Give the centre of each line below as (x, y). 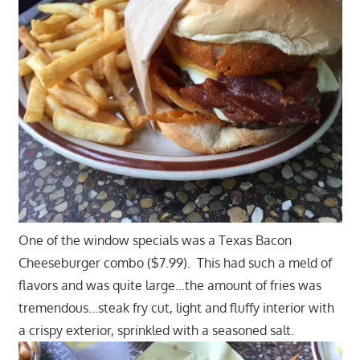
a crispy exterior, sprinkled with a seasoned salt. (156, 331)
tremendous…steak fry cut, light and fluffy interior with (176, 308)
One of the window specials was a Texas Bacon (155, 241)
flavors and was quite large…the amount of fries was (170, 286)
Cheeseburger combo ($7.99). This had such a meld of (175, 263)
